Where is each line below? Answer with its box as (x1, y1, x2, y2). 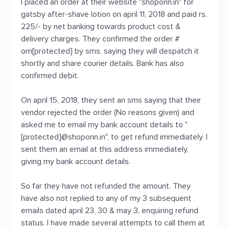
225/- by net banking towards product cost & (21, 21, 180, 32)
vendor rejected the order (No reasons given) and (21, 107, 194, 118)
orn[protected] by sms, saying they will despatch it (21, 46, 199, 56)
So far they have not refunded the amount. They (21, 181, 191, 191)
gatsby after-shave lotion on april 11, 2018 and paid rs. (21, 9, 207, 19)
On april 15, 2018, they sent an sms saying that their (21, 95, 201, 105)
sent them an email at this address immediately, (21, 144, 189, 154)
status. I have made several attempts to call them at (21, 218, 205, 228)
